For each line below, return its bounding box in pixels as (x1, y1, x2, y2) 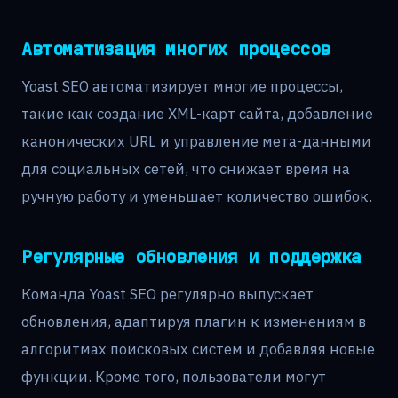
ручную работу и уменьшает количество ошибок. (21, 187, 372, 207)
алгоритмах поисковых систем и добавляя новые (21, 339, 375, 360)
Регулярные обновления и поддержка (21, 243, 362, 270)
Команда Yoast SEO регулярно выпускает (21, 284, 314, 305)
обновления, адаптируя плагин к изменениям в (21, 312, 366, 332)
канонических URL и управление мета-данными (21, 131, 371, 152)
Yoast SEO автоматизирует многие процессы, (21, 76, 343, 97)
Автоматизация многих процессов (21, 36, 330, 62)
